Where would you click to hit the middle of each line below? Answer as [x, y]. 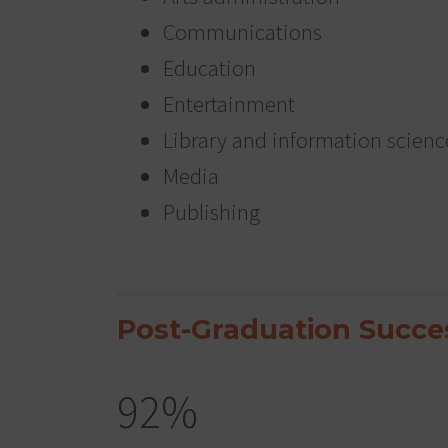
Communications [242, 31]
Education [209, 67]
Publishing [211, 211]
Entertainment [228, 103]
